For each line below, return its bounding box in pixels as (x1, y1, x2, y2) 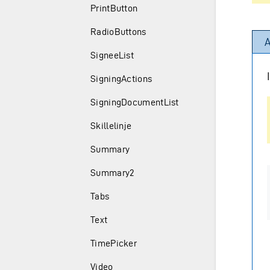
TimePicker (90, 238, 137, 248)
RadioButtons (90, 27, 146, 37)
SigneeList (90, 50, 134, 60)
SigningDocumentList (90, 97, 179, 107)
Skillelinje (90, 121, 132, 131)
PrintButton (90, 3, 138, 13)
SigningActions (90, 74, 152, 84)
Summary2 (90, 168, 134, 178)
